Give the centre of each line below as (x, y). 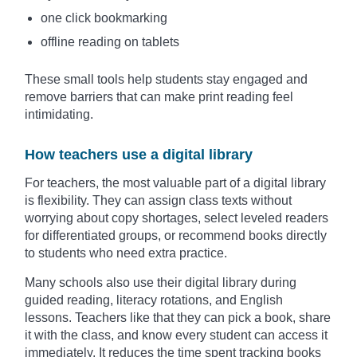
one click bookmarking (104, 18)
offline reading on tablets (110, 41)
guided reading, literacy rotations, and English (154, 300)
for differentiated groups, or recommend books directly (176, 235)
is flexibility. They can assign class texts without (158, 200)
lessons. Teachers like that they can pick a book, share (178, 317)
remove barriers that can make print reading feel (159, 96)
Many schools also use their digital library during (161, 282)
